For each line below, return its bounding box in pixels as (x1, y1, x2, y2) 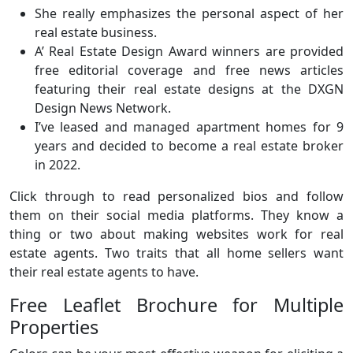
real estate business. (35, 24, 157, 41)
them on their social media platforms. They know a (9, 206, 344, 224)
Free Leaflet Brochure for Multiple (9, 292, 344, 318)
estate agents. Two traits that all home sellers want (9, 244, 344, 262)
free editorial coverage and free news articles (35, 61, 344, 79)
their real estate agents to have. (9, 263, 199, 281)
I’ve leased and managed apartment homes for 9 (35, 118, 344, 136)
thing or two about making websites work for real (9, 225, 344, 243)
